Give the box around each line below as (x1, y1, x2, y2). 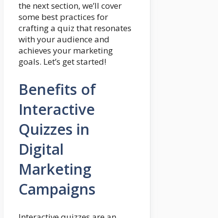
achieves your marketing (18, 44, 113, 56)
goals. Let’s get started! (18, 55, 106, 67)
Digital (18, 139, 64, 159)
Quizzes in (18, 119, 90, 139)
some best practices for (18, 11, 108, 22)
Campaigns (18, 179, 95, 199)
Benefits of (18, 79, 96, 99)
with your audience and (18, 33, 109, 45)
